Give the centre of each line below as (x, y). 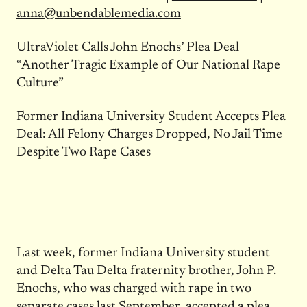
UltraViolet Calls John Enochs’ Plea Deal (127, 47)
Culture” (40, 83)
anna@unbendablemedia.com (98, 14)
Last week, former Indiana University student (143, 253)
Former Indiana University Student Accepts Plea (151, 116)
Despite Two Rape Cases (83, 152)
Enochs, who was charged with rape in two (134, 288)
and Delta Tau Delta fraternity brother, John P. (146, 271)
